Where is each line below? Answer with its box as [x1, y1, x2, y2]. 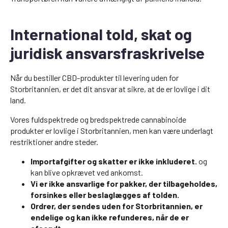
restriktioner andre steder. [10, 137, 98, 147]
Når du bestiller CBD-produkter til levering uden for [10, 73, 179, 82]
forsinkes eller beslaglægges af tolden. [31, 190, 179, 199]
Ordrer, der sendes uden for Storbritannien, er [31, 201, 203, 211]
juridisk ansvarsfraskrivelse [10, 43, 205, 62]
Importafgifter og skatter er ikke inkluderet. [31, 156, 197, 166]
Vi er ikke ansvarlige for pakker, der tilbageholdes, [31, 179, 217, 188]
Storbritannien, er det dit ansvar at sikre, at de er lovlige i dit [10, 84, 210, 94]
